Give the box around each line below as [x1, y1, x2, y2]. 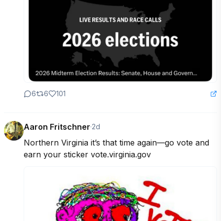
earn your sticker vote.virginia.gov [24, 149, 151, 160]
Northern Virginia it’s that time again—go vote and [24, 138, 209, 148]
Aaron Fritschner [24, 122, 90, 132]
